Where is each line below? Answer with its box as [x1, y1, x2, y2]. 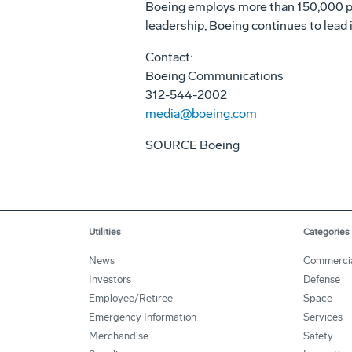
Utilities [89, 226, 121, 237]
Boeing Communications [145, 68, 284, 83]
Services [303, 311, 343, 323]
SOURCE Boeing [145, 137, 240, 152]
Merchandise [89, 330, 148, 342]
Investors [89, 273, 131, 285]
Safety [303, 330, 333, 342]
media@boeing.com [145, 106, 257, 121]
